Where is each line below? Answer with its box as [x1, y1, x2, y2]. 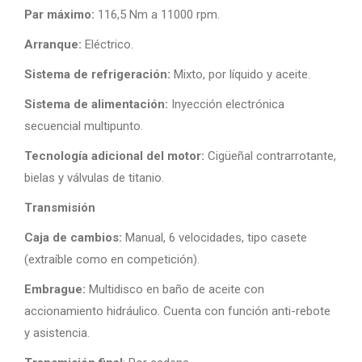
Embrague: [24, 282, 86, 297]
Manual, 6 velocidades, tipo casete [122, 230, 307, 245]
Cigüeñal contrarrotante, [204, 149, 336, 163]
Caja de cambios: [24, 230, 122, 245]
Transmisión [24, 200, 95, 215]
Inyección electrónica [168, 97, 284, 112]
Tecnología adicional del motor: [24, 149, 204, 163]
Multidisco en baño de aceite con [86, 282, 264, 297]
